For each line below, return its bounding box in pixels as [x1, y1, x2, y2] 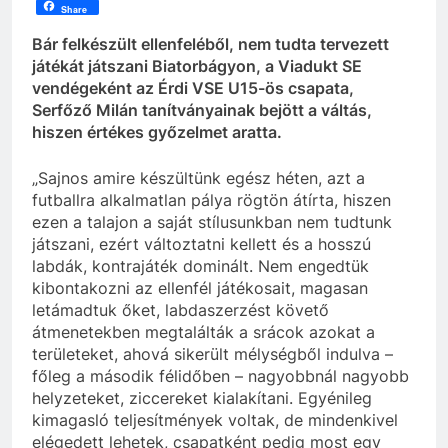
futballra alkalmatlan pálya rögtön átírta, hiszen [32, 189, 391, 210]
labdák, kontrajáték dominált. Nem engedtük [32, 255, 369, 276]
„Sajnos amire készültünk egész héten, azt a [32, 167, 365, 188]
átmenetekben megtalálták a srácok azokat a [32, 321, 375, 342]
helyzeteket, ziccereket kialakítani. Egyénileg [32, 387, 372, 408]
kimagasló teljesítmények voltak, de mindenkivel [32, 409, 398, 430]
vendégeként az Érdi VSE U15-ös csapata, [32, 77, 354, 98]
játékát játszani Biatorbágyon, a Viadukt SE [32, 55, 362, 76]
